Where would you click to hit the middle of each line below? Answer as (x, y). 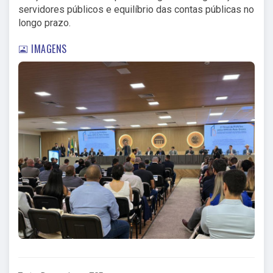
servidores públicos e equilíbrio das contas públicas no (136, 9)
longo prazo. (44, 23)
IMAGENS (48, 48)
